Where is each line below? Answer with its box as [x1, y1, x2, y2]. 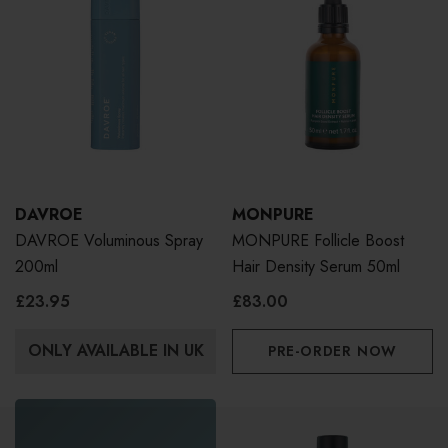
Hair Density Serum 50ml [232, 254, 400, 278]
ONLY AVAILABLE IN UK [27, 338, 204, 362]
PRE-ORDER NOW [267, 340, 398, 361]
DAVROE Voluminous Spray [15, 228, 203, 252]
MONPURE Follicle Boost [232, 228, 404, 252]
